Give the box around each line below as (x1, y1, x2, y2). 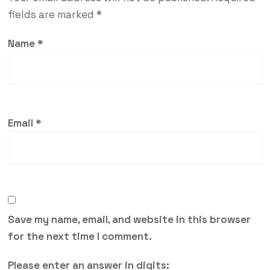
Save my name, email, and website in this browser (7, 212, 251, 226)
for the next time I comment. (7, 229, 152, 243)
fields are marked (7, 7, 96, 21)
